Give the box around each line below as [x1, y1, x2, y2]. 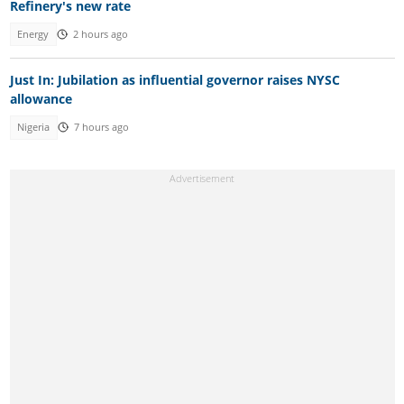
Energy [17, 27, 50, 41]
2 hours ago [72, 27, 128, 41]
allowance [9, 90, 72, 108]
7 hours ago [73, 121, 129, 134]
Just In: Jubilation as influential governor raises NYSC [9, 71, 340, 89]
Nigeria [17, 121, 50, 134]
